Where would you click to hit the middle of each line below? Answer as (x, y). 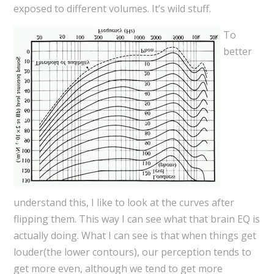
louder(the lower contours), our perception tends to (132, 252)
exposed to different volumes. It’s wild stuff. (112, 9)
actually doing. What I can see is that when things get (135, 236)
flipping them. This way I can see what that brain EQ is (136, 219)
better (237, 52)
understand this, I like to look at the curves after (124, 203)
